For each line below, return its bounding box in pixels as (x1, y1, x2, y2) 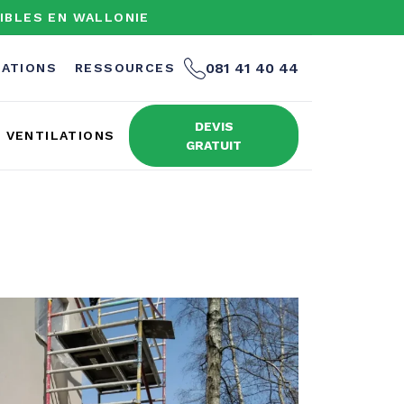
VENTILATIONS (5, 128, 115, 143)
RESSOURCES (75, 60, 175, 75)
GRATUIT (186, 137, 243, 152)
